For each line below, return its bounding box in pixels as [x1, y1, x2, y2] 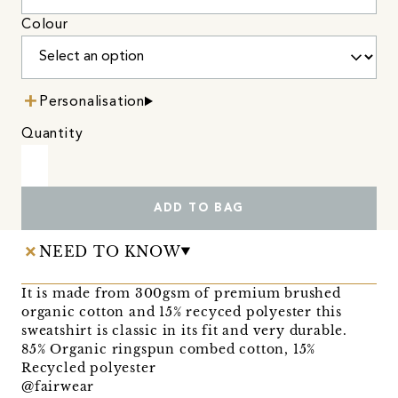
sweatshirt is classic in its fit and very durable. [21, 322, 347, 338]
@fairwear [21, 378, 95, 394]
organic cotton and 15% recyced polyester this [21, 303, 342, 320]
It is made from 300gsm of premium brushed [21, 284, 341, 301]
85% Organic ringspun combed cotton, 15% [21, 340, 316, 357]
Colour [21, 17, 68, 32]
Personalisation [39, 94, 145, 109]
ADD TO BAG [153, 202, 244, 214]
